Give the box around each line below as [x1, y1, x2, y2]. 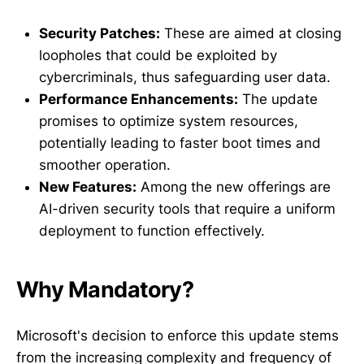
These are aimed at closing [160, 24, 341, 41]
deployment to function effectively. [39, 222, 265, 239]
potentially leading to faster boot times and [39, 134, 321, 151]
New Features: [39, 178, 136, 195]
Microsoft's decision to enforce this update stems [16, 327, 339, 344]
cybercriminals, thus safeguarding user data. [39, 68, 331, 85]
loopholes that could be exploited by [39, 46, 277, 63]
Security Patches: [39, 24, 160, 41]
